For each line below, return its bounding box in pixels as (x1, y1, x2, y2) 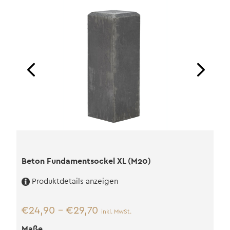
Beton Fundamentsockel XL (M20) (21, 155, 151, 166)
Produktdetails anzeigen (31, 177, 118, 185)
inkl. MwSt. (101, 208, 131, 215)
